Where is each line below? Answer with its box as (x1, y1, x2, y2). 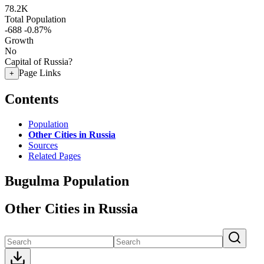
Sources (28, 140, 58, 150)
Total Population (5, 14, 66, 24)
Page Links (19, 68, 61, 78)
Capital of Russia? (5, 57, 72, 67)
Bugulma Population (5, 173, 129, 189)
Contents (5, 91, 58, 107)
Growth (5, 35, 34, 45)
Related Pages (28, 150, 81, 161)
